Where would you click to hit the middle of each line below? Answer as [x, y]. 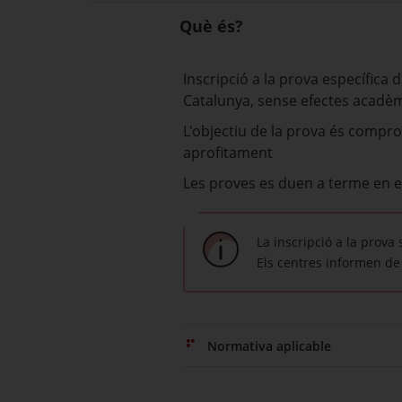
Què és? [211, 26]
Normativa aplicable [269, 346]
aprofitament [228, 153]
